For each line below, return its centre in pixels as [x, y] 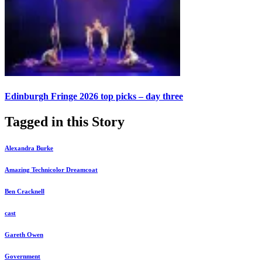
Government [23, 256]
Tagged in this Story [65, 121]
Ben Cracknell [25, 191]
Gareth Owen [24, 234]
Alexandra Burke [29, 148]
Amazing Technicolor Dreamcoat [51, 169]
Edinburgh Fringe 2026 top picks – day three [94, 96]
